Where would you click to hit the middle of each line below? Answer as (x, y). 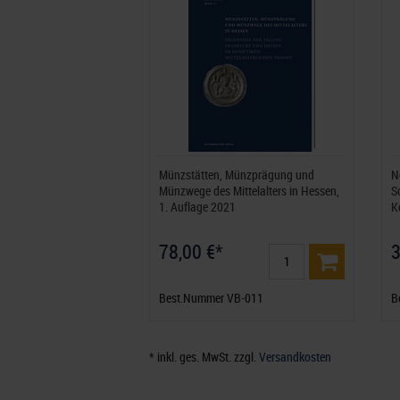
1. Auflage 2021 (197, 207)
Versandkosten (295, 357)
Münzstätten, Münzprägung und (237, 175)
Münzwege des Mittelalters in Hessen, (249, 191)
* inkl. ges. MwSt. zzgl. (204, 357)
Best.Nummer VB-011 (211, 298)
